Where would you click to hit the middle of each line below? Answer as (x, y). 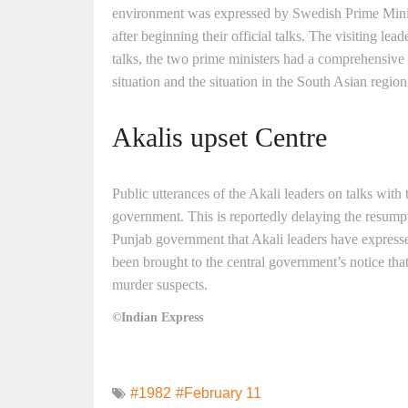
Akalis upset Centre (219, 137)
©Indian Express (158, 317)
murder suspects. (160, 284)
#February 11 (219, 393)
